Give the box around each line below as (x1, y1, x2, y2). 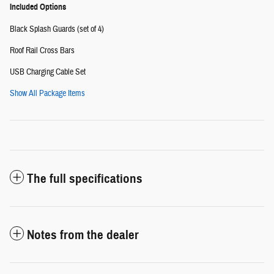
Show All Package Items (10, 88, 85, 100)
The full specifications (27, 171, 143, 187)
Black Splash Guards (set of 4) (10, 24, 104, 35)
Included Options (10, 2, 66, 13)
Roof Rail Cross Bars (10, 45, 75, 57)
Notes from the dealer (27, 227, 139, 243)
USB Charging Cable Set (10, 67, 86, 78)
